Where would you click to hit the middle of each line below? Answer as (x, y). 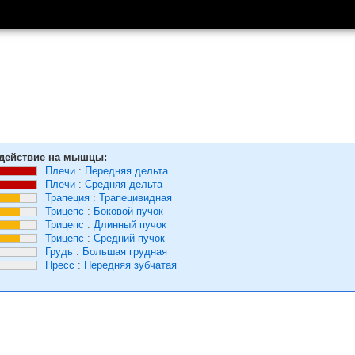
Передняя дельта (126, 171)
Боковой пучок (128, 211)
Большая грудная (125, 252)
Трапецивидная (136, 198)
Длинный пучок (130, 225)
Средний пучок (129, 238)
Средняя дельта (124, 184)
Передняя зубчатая (130, 265)
